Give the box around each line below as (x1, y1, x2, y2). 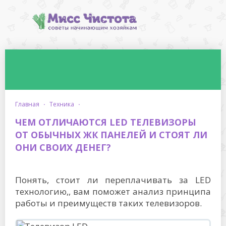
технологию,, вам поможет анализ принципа (15, 186, 211, 197)
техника (53, 100, 74, 108)
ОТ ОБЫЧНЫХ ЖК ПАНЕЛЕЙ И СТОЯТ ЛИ (15, 129, 207, 141)
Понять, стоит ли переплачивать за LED (15, 174, 211, 186)
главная (18, 100, 39, 108)
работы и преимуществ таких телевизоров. (15, 197, 202, 209)
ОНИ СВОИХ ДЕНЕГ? (15, 141, 111, 153)
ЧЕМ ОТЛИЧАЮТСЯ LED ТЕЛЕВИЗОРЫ (15, 116, 196, 128)
